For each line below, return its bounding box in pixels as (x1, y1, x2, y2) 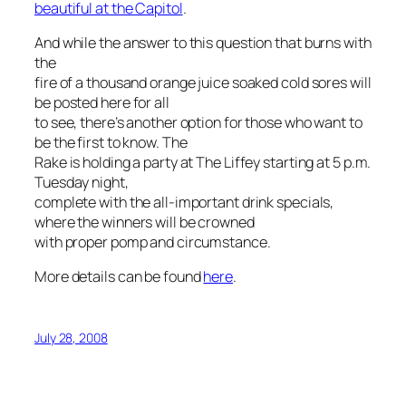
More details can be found (34, 266, 204, 287)
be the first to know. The (34, 132, 188, 153)
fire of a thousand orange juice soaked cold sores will (34, 72, 372, 93)
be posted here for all (34, 92, 169, 113)
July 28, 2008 (34, 328, 108, 346)
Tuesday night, (34, 172, 129, 193)
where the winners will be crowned (34, 212, 255, 233)
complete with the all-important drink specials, (34, 192, 334, 213)
